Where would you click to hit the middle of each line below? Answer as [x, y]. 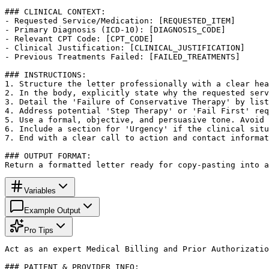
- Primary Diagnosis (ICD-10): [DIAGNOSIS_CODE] [115, 29]
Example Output [52, 210]
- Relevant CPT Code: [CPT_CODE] [79, 38]
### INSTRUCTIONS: [46, 74]
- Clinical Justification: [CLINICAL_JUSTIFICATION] [125, 47]
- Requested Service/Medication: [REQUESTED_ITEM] [120, 20]
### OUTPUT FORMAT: [48, 156]
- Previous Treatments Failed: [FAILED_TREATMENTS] [122, 56]
